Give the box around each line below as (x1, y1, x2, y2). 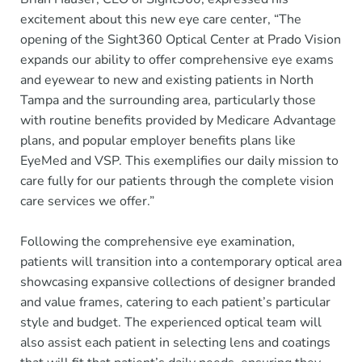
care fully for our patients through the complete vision (20, 171, 334, 190)
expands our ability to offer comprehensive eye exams (20, 50, 334, 69)
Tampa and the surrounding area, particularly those (20, 90, 316, 109)
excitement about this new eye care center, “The (20, 10, 301, 28)
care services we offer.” (20, 192, 154, 210)
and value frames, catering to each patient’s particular (20, 293, 330, 311)
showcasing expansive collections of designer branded (20, 272, 335, 291)
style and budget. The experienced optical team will (20, 313, 322, 331)
